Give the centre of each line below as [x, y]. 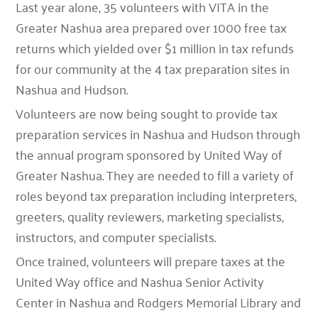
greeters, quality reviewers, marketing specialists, [150, 216]
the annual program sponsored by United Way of [149, 154]
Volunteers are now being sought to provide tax [147, 113]
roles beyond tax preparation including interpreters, [157, 195]
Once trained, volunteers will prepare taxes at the [151, 261]
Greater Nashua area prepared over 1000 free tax [152, 27]
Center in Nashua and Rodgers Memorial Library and [159, 302]
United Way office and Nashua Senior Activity [140, 281]
